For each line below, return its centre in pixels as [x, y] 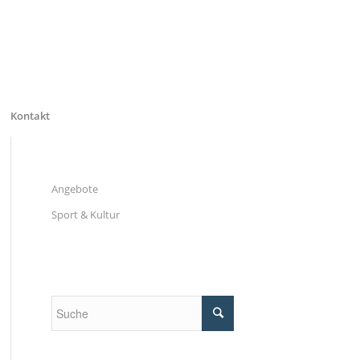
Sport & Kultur [85, 215]
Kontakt [30, 116]
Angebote [74, 189]
